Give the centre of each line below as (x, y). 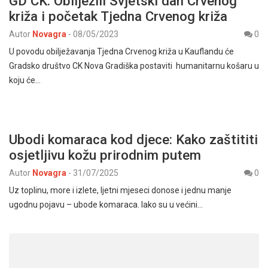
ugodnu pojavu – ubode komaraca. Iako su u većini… (106, 205)
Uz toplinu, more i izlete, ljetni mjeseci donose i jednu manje (120, 191)
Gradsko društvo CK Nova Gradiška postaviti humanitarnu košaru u (134, 66)
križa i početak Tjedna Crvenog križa (122, 16)
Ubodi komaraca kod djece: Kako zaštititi (133, 140)
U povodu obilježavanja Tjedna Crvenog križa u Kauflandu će (122, 52)
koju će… (25, 80)
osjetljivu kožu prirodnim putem (105, 155)
